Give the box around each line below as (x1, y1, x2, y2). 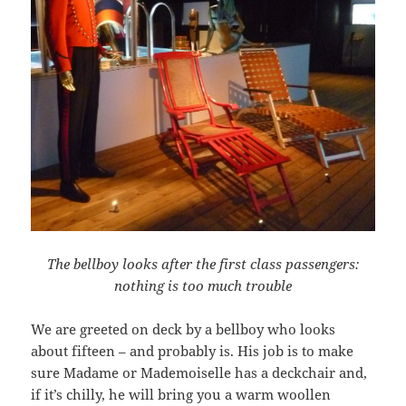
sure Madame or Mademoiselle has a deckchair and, (31, 363, 368, 382)
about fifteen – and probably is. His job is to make (31, 342, 354, 361)
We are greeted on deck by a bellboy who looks (31, 320, 336, 339)
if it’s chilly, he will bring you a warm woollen (31, 385, 332, 404)
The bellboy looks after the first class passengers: (47, 255, 359, 274)
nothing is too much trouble (114, 276, 292, 295)
